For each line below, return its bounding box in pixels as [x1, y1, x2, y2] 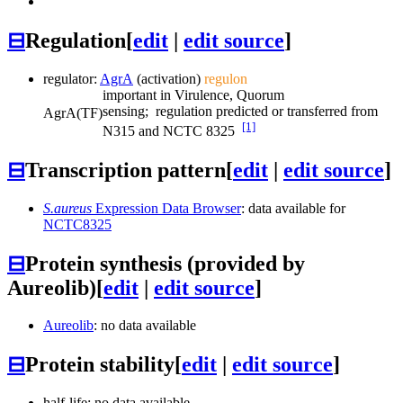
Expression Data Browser [92, 200, 241, 216]
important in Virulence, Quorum [103, 86, 284, 103]
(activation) [133, 70, 204, 86]
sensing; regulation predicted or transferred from [103, 103, 378, 119]
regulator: [43, 70, 100, 86]
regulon [204, 70, 247, 86]
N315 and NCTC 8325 [103, 123, 242, 139]
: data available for [241, 200, 345, 216]
